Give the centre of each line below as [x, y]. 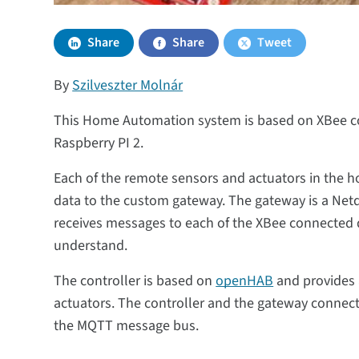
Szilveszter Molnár [128, 85]
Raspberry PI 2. [99, 143]
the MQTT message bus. [127, 326]
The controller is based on [135, 281]
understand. [91, 246]
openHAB [245, 281]
